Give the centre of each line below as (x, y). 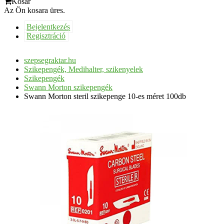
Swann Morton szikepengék (68, 87)
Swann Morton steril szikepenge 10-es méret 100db (105, 96)
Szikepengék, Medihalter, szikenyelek (83, 69)
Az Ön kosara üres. (34, 10)
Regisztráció (46, 36)
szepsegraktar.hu (50, 60)
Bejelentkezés (48, 27)
